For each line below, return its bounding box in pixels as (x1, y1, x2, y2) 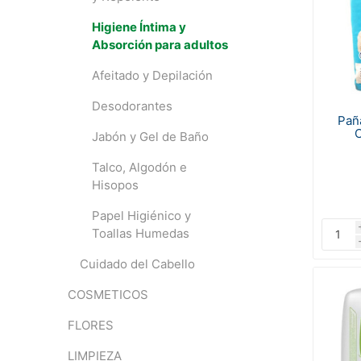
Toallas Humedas (91, 226, 189, 241)
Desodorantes (91, 98, 172, 114)
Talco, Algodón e (91, 160, 187, 175)
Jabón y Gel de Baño (91, 129, 209, 144)
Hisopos (91, 177, 139, 193)
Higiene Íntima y (91, 19, 186, 35)
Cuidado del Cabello (79, 256, 195, 272)
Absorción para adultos (91, 37, 228, 52)
